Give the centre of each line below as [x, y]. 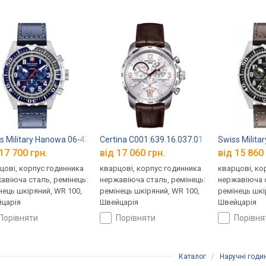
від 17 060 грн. [133, 153]
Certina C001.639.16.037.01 [152, 139]
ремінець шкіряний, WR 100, [150, 191]
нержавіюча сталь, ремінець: [153, 180]
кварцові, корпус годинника [151, 169]
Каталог [192, 257]
